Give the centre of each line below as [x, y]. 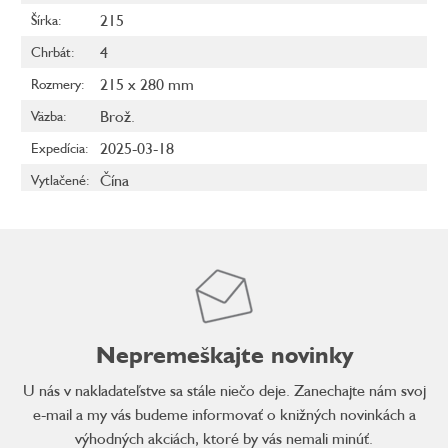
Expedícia [58, 148]
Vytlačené [58, 180]
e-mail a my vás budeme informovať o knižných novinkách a [224, 414]
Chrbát [51, 52]
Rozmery [56, 84]
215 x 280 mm [147, 84]
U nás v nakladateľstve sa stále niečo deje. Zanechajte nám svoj [224, 390]
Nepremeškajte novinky [224, 355]
